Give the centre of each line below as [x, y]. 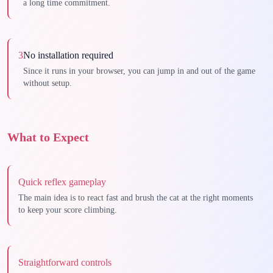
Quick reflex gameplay [62, 182]
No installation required [68, 55]
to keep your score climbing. [68, 210]
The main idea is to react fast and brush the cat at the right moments [136, 198]
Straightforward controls [65, 262]
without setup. [48, 83]
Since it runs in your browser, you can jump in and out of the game [139, 71]
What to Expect [48, 137]
